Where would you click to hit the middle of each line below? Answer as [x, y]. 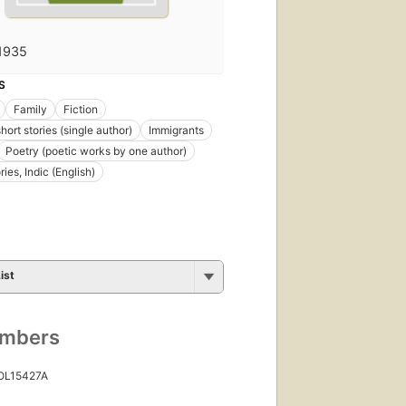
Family [30, 109]
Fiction [81, 109]
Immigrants [176, 130]
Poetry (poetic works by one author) [96, 150]
